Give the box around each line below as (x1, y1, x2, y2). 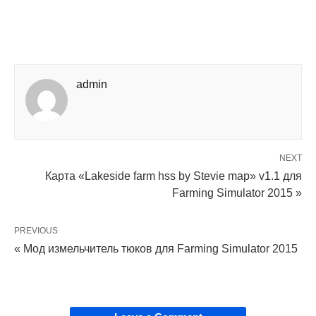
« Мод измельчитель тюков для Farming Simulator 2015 (14, 242, 298, 255)
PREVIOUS (14, 225, 58, 236)
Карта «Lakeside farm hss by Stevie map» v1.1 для (45, 169, 302, 182)
